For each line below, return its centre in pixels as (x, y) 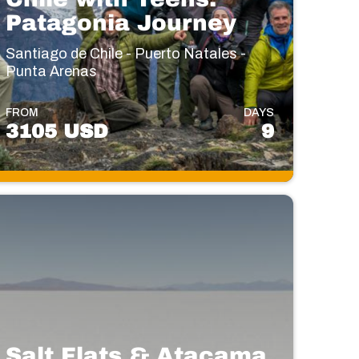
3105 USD (57, 131)
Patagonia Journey (121, 22)
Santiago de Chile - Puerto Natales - (126, 53)
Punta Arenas (52, 71)
